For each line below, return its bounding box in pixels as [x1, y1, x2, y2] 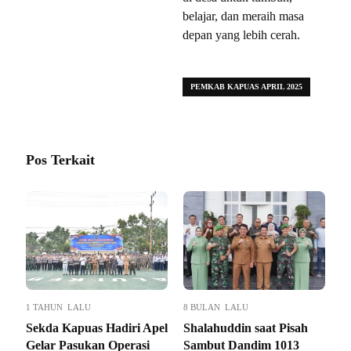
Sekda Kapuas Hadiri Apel [26, 320, 168, 335]
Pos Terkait [26, 151, 95, 168]
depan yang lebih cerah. [183, 27, 300, 42]
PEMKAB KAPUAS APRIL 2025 [190, 81, 302, 91]
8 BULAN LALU [183, 302, 248, 312]
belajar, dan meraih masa [183, 9, 304, 23]
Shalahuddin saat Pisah [183, 320, 308, 335]
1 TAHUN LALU [26, 302, 91, 312]
